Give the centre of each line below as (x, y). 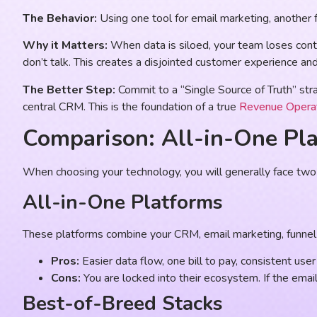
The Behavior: (60, 19)
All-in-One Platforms (123, 202)
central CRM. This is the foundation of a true (131, 106)
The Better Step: (69, 90)
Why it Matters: (65, 46)
